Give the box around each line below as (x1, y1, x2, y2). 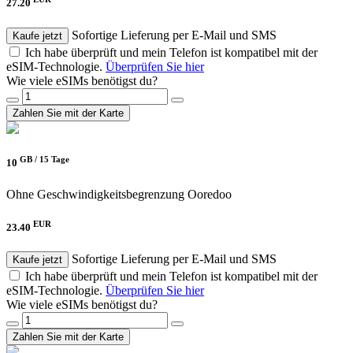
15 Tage (39, 154, 69, 164)
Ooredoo (188, 187, 232, 201)
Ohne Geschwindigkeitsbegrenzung (6, 187, 184, 201)
